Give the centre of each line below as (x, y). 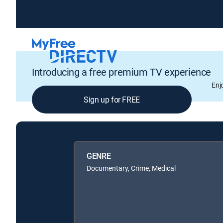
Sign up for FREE (112, 100)
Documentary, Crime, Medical (131, 168)
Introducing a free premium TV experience (121, 72)
